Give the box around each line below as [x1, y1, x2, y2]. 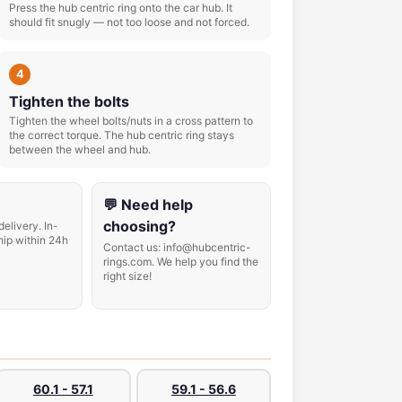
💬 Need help [103, 196, 193, 214]
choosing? [103, 217, 176, 235]
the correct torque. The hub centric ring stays [9, 128, 234, 142]
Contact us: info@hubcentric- [103, 240, 251, 254]
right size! [103, 269, 152, 283]
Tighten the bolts [9, 92, 129, 110]
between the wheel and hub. [9, 143, 151, 156]
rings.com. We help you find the [103, 255, 258, 268]
